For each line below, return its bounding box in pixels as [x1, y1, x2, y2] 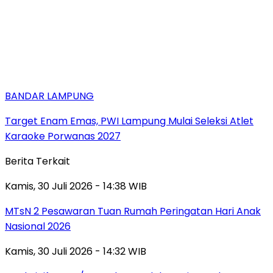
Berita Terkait [5, 154, 70, 168]
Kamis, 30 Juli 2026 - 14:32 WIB [5, 244, 146, 258]
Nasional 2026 [5, 219, 71, 233]
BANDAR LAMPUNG [5, 88, 94, 103]
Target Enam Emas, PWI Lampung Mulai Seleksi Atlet [5, 113, 253, 128]
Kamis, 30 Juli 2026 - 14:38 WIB [5, 179, 147, 193]
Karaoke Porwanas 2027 [5, 129, 121, 143]
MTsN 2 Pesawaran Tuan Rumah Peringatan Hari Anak [5, 204, 261, 218]
